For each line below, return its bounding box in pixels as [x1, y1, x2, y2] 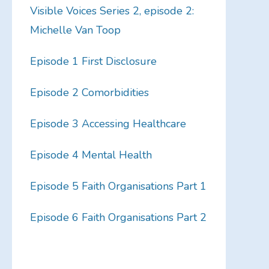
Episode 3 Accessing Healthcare [29, 116, 186, 131]
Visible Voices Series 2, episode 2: [29, 4, 194, 19]
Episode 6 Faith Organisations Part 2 [29, 210, 207, 225]
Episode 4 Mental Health [29, 148, 152, 163]
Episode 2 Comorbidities [29, 85, 149, 100]
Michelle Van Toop [29, 23, 121, 38]
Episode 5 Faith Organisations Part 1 [29, 179, 207, 194]
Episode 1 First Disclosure [29, 54, 157, 69]
